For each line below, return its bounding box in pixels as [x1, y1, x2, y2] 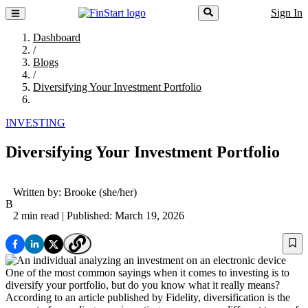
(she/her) [96, 186, 137, 199]
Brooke [64, 186, 96, 199]
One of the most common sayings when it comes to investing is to [5, 267, 289, 279]
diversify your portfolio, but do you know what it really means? [5, 279, 280, 291]
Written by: [13, 186, 64, 199]
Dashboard [33, 32, 80, 44]
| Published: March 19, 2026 [59, 210, 184, 222]
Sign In [270, 7, 302, 19]
